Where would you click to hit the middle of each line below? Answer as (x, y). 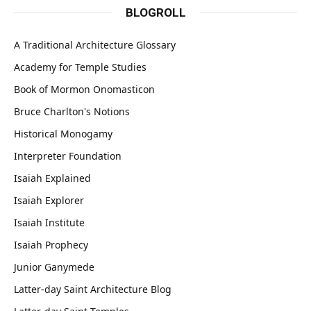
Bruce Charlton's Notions (72, 112)
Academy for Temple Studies (80, 67)
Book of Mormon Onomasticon (84, 90)
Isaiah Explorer (49, 201)
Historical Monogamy (63, 134)
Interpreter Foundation (68, 156)
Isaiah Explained (52, 178)
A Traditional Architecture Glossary (95, 45)
